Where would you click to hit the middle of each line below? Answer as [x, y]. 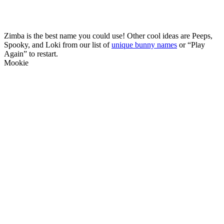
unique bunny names [144, 44]
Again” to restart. [31, 53]
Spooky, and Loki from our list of [58, 44]
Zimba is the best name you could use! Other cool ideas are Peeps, [108, 35]
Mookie [16, 62]
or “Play [191, 44]
